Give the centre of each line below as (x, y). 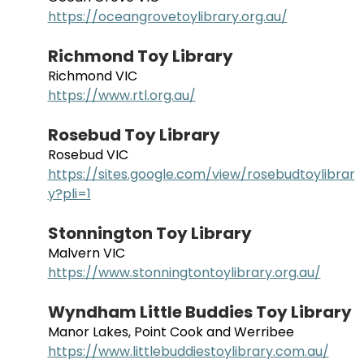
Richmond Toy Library (140, 56)
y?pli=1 (69, 194)
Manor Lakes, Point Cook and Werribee (171, 332)
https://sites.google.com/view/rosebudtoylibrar (201, 175)
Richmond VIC (92, 76)
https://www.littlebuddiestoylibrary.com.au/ (188, 352)
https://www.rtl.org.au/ (121, 96)
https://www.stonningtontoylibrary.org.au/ (184, 273)
